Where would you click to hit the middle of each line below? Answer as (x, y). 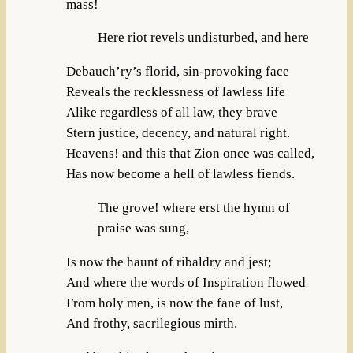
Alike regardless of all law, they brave (171, 113)
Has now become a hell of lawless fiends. (180, 174)
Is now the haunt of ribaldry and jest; (169, 262)
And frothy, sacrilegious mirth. (151, 323)
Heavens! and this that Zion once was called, (190, 154)
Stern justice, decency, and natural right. (178, 133)
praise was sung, (143, 228)
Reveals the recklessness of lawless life (175, 92)
